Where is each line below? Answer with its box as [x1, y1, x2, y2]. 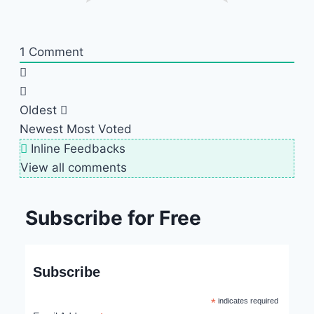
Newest [20, 121, 63, 136]
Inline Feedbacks [27, 141, 125, 156]
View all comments [20, 160, 127, 175]
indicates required [216, 296, 279, 305]
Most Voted [67, 121, 132, 136]
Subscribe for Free [25, 205, 201, 230]
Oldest [20, 102, 57, 117]
